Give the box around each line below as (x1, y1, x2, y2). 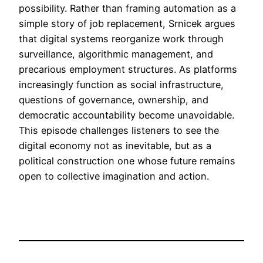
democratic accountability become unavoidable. (19, 109, 234, 121)
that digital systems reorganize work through (19, 32, 224, 45)
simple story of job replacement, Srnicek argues (19, 17, 235, 29)
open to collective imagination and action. (19, 170, 209, 182)
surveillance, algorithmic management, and (19, 48, 213, 60)
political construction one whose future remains (19, 154, 235, 167)
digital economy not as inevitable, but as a (19, 139, 211, 151)
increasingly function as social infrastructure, (19, 78, 224, 90)
